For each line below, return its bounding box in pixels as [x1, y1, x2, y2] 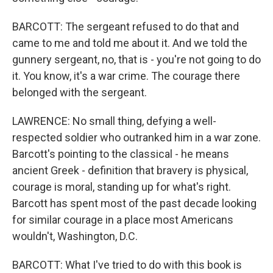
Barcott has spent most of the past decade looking [12, 197, 257, 210]
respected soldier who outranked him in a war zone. [12, 131, 261, 144]
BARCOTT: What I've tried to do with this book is [12, 258, 242, 271]
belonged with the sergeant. [12, 86, 147, 99]
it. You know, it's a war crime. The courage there [12, 69, 240, 82]
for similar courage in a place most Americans [12, 213, 233, 226]
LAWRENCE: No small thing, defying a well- [12, 115, 216, 127]
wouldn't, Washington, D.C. [12, 230, 138, 243]
